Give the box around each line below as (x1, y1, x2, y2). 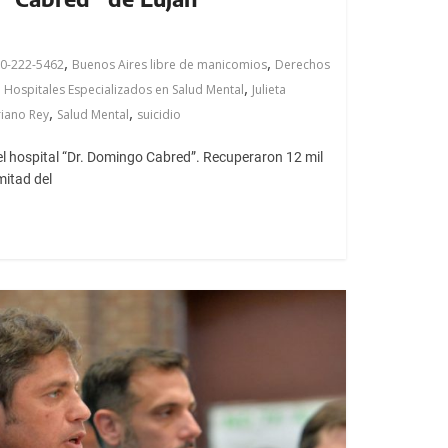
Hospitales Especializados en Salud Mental (3, 80, 244, 98)
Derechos (274, 55, 330, 73)
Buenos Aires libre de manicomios (71, 55, 267, 73)
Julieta (251, 80, 286, 98)
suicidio (136, 105, 181, 123)
